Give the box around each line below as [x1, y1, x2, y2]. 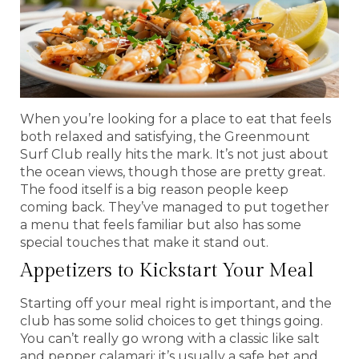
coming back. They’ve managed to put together [20, 199, 329, 215]
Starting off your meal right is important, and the [20, 295, 332, 311]
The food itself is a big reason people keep [20, 181, 288, 197]
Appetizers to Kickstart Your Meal [20, 259, 314, 282]
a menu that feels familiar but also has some [20, 216, 301, 232]
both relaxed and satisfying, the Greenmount [20, 128, 310, 144]
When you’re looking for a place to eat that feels [20, 111, 331, 127]
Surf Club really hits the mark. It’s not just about [20, 146, 329, 162]
